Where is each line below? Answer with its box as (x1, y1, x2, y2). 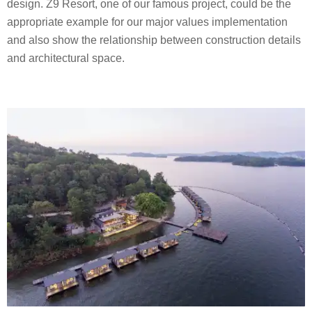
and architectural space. (7, 52, 125, 64)
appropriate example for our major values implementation (7, 15, 288, 28)
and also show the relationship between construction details (7, 33, 301, 46)
